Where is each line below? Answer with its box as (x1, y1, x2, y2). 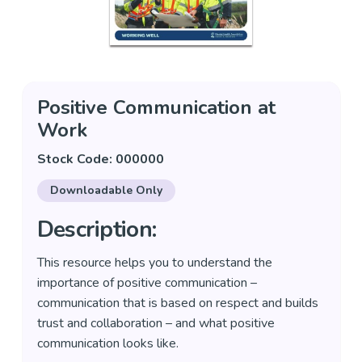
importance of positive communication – (36, 274, 257, 292)
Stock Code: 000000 (36, 150, 164, 168)
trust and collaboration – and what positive (36, 314, 275, 332)
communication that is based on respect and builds (36, 294, 318, 312)
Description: (36, 214, 157, 245)
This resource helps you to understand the (36, 254, 272, 271)
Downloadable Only (49, 183, 162, 198)
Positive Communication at (36, 95, 276, 120)
